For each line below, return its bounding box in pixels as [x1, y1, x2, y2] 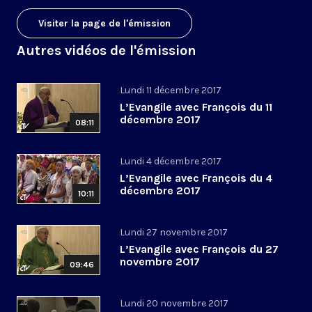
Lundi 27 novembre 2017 [120, 226, 228, 239]
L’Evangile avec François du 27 [120, 242, 279, 256]
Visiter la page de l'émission [38, 17, 171, 30]
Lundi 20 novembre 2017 [120, 297, 228, 310]
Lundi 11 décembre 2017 [120, 84, 221, 97]
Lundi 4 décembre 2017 [120, 155, 221, 168]
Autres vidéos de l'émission [17, 42, 196, 59]
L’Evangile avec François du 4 [120, 171, 272, 185]
